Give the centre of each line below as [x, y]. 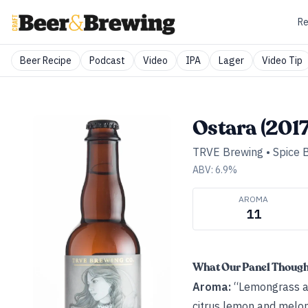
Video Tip [282, 60]
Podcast [107, 60]
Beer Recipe [46, 60]
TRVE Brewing [228, 152]
